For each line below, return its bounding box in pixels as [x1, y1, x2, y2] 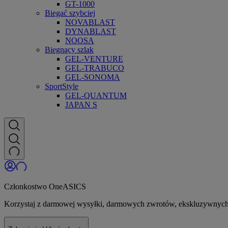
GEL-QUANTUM [65, 91, 127, 100]
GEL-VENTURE [65, 54, 123, 64]
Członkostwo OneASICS [4, 182, 86, 191]
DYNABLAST [65, 27, 116, 36]
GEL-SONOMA [65, 73, 120, 82]
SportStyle [45, 82, 78, 91]
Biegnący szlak [45, 45, 94, 54]
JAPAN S [65, 100, 97, 109]
